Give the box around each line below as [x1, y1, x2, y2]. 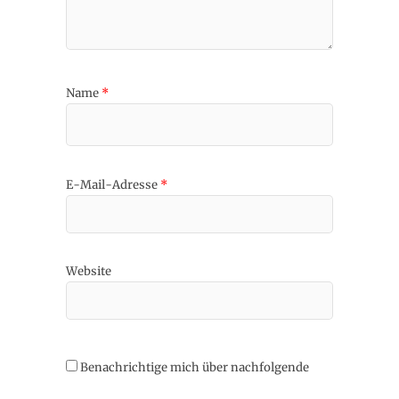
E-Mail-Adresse [66, 176, 160, 192]
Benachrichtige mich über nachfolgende [80, 359, 309, 375]
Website [66, 264, 111, 280]
